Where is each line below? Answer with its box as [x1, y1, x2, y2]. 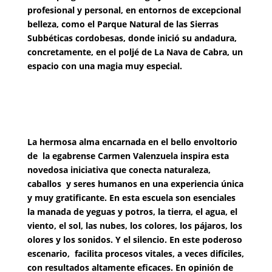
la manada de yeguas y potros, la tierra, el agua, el [27, 206, 237, 217]
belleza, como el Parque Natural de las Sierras [27, 18, 219, 30]
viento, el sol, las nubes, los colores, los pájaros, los [27, 220, 242, 231]
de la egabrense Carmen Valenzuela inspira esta [27, 150, 229, 161]
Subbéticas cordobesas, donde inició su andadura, [27, 32, 237, 44]
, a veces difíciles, [172, 248, 244, 259]
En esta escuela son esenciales [109, 192, 236, 203]
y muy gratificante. [27, 192, 109, 203]
